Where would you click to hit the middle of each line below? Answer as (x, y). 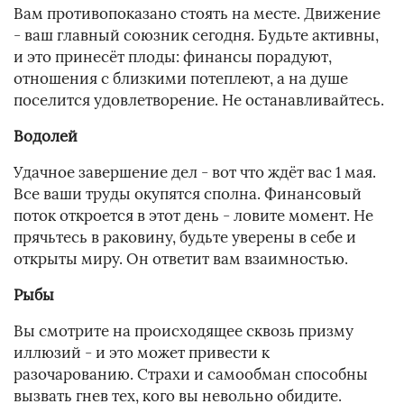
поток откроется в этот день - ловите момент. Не (193, 216)
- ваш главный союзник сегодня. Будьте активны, (196, 36)
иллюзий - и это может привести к (142, 353)
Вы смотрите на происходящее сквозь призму (184, 331)
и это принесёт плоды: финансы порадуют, (173, 57)
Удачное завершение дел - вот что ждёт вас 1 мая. (195, 173)
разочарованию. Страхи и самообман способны (191, 375)
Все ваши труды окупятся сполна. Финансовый (188, 194)
